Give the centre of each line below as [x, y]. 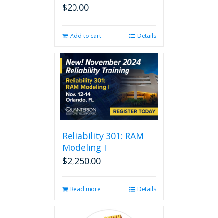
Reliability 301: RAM [103, 136]
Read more [85, 189]
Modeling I [84, 147]
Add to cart [85, 36]
